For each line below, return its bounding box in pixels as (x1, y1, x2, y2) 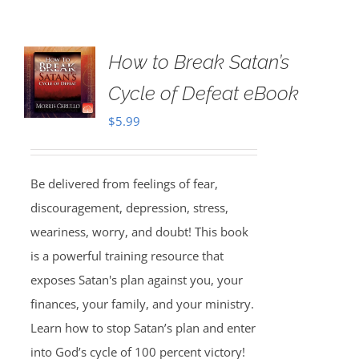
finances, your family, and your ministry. (30, 296, 254, 312)
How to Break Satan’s (107, 50, 289, 74)
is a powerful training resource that (30, 248, 224, 264)
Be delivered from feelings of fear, (30, 175, 218, 192)
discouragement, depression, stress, (30, 200, 228, 216)
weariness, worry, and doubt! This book (30, 224, 248, 240)
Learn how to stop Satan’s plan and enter (30, 320, 256, 336)
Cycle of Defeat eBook (107, 82, 299, 105)
